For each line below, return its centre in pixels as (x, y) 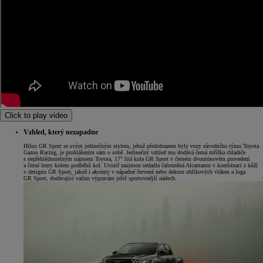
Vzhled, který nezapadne (61, 132)
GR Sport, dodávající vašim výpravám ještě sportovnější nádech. (100, 178)
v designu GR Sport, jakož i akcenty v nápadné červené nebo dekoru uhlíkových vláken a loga (134, 172)
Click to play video (36, 116)
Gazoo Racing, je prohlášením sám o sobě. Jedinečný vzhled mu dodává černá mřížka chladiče (134, 153)
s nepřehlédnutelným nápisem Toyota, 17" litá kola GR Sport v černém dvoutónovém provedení (137, 159)
